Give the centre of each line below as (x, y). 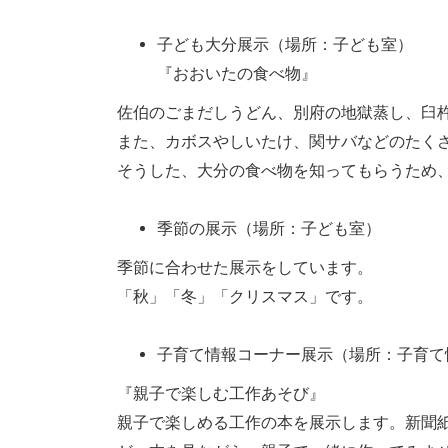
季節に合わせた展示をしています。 (245, 267)
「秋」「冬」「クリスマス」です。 (247, 296)
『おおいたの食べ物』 (237, 73)
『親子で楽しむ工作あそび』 (221, 393)
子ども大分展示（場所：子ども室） (285, 44)
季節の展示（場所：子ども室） (269, 228)
